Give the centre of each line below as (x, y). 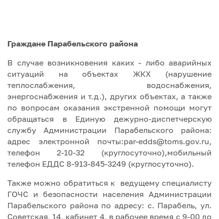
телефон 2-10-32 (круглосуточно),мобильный (109, 152)
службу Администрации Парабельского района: (109, 130)
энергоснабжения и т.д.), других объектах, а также (109, 96)
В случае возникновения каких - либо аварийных (109, 62)
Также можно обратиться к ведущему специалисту (109, 183)
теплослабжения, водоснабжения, (109, 85)
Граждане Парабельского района (73, 43)
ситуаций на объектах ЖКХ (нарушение (109, 74)
